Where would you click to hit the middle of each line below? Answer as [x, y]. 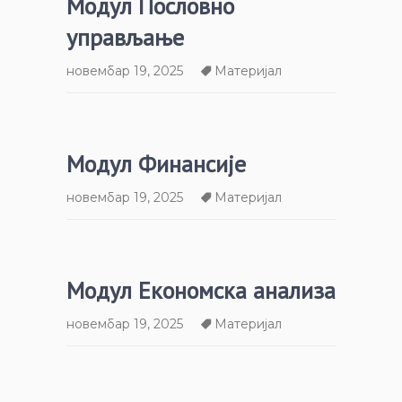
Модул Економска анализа [201, 290]
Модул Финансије [156, 163]
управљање [125, 37]
